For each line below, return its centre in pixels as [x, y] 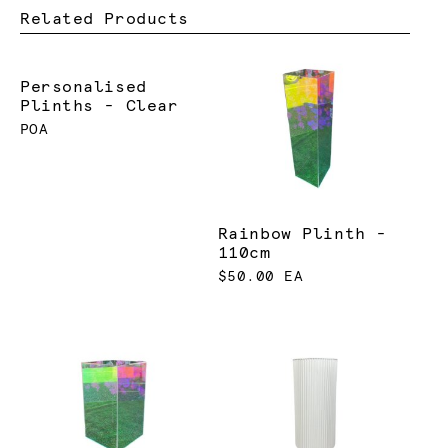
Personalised [83, 87]
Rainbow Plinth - [302, 233]
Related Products [104, 18]
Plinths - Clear [99, 106]
